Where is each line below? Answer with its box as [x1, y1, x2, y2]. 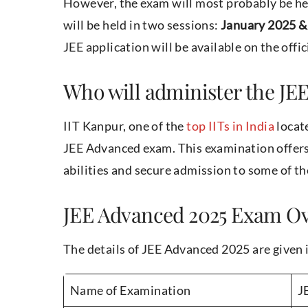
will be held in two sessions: [63, 17, 219, 33]
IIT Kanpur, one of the [63, 118, 187, 134]
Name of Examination [70, 283, 191, 298]
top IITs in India [186, 118, 275, 134]
